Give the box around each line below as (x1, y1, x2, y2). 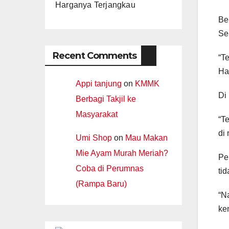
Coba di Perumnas (76, 164, 144, 173)
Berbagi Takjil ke (76, 95, 136, 104)
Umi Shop (76, 133, 112, 143)
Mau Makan (125, 133, 168, 143)
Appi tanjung (76, 79, 122, 88)
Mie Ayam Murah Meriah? (76, 149, 168, 158)
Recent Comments (53, 50, 137, 62)
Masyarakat (76, 110, 118, 119)
